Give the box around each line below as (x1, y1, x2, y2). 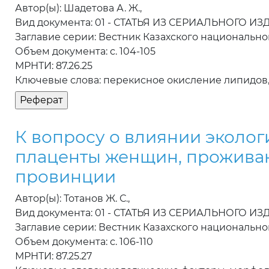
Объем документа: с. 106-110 (15, 236, 153, 248)
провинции (15, 166, 116, 187)
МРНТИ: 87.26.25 (15, 60, 92, 72)
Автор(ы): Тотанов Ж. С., (15, 193, 130, 205)
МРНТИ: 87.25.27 (15, 250, 92, 262)
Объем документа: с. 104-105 (15, 46, 156, 58)
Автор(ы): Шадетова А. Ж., (15, 2, 142, 14)
